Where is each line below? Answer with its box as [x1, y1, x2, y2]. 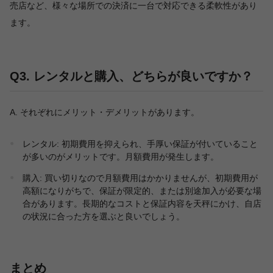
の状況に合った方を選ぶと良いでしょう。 [23, 211, 185, 222]
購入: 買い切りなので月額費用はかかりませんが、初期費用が [23, 173, 258, 183]
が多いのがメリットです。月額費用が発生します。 [23, 152, 219, 162]
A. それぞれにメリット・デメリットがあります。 [10, 107, 199, 118]
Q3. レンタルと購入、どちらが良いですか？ [10, 69, 253, 83]
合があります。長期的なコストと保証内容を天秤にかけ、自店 [23, 199, 261, 209]
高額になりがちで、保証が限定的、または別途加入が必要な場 [23, 186, 261, 196]
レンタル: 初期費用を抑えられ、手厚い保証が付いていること [23, 139, 258, 149]
